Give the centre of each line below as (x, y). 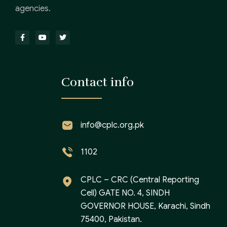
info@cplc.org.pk (112, 125)
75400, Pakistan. (111, 219)
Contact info (98, 82)
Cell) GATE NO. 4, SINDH (125, 193)
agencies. (33, 8)
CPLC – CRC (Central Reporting (140, 180)
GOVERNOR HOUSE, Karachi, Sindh (145, 206)
